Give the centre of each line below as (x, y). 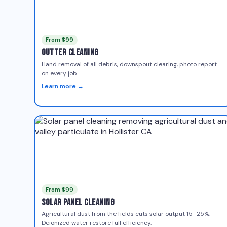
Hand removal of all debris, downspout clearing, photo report (129, 64)
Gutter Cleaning (70, 53)
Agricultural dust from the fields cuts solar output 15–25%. (126, 214)
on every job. (60, 73)
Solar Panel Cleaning (78, 203)
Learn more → (63, 86)
